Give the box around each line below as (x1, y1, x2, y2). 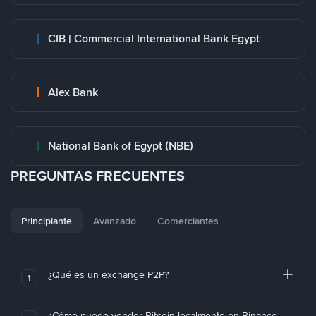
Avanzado (93, 214, 136, 227)
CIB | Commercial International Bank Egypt (48, 31, 260, 46)
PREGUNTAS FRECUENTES (11, 166, 185, 185)
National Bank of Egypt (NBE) (48, 138, 193, 153)
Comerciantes (157, 214, 219, 227)
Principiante (21, 214, 72, 227)
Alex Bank (48, 85, 98, 99)
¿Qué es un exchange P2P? (47, 268, 169, 281)
